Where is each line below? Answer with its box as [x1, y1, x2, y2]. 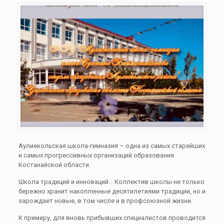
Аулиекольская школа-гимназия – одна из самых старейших [18, 141, 205, 149]
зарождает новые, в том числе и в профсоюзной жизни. [18, 196, 192, 204]
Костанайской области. [18, 160, 90, 168]
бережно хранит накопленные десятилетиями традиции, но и [18, 187, 205, 195]
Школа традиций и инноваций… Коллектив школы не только [18, 177, 204, 185]
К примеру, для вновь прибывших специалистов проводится [18, 213, 205, 221]
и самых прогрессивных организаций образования [18, 151, 174, 159]
